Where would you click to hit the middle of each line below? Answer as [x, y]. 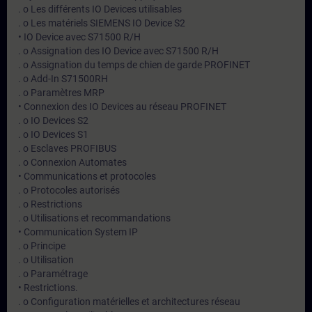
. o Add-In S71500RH [63, 79]
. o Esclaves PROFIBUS [67, 148]
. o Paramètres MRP [61, 93]
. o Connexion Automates [72, 162]
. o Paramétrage [53, 274]
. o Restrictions [50, 204]
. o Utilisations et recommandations [94, 218]
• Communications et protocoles [87, 176]
